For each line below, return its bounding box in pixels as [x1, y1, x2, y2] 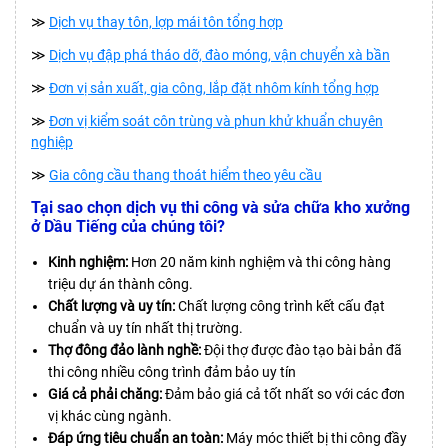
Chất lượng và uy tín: [48, 297, 175, 314]
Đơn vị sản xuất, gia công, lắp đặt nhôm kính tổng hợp [49, 79, 379, 96]
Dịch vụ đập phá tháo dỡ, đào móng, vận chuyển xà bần [49, 46, 390, 63]
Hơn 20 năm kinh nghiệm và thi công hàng [128, 253, 391, 270]
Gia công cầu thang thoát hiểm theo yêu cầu [49, 166, 322, 183]
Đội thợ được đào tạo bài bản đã [201, 341, 402, 358]
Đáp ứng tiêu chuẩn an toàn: [48, 429, 223, 446]
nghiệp [31, 133, 73, 150]
